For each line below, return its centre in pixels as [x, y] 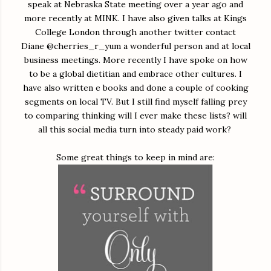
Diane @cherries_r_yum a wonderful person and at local [135, 46]
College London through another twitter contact [135, 32]
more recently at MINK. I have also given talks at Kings [135, 18]
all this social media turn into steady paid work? [135, 129]
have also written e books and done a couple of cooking [135, 87]
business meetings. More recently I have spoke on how [135, 60]
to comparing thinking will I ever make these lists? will [135, 115]
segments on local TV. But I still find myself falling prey [135, 101]
